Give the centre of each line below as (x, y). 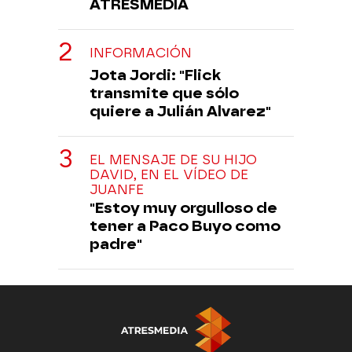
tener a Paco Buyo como (185, 225)
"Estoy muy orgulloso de (183, 207)
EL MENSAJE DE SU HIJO (173, 159)
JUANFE (117, 189)
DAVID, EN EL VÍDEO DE (169, 174)
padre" (116, 244)
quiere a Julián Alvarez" (180, 111)
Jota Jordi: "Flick (155, 75)
